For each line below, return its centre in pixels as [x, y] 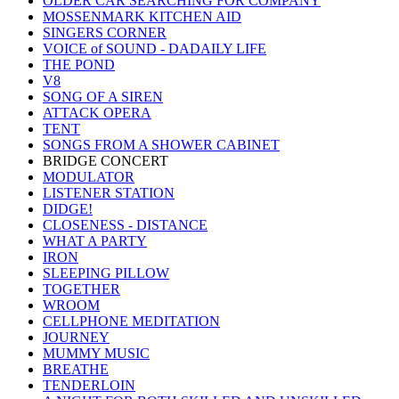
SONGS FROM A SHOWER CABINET [161, 144]
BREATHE [76, 369]
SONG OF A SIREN [103, 96]
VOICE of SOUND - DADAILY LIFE [155, 48]
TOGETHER [81, 289]
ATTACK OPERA [97, 112]
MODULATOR [89, 176]
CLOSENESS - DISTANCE [125, 224]
